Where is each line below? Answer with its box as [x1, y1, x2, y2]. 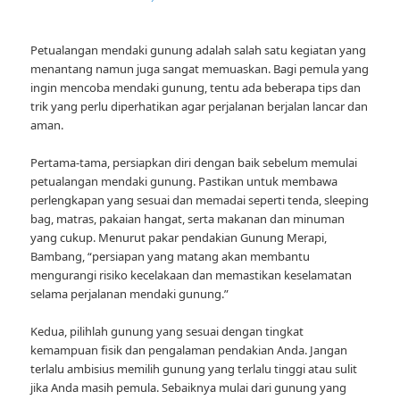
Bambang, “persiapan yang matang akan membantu [30, 248, 311, 265]
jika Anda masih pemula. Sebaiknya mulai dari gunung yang [30, 379, 347, 396]
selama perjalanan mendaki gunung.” [30, 286, 229, 303]
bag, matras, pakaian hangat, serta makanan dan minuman [30, 211, 346, 228]
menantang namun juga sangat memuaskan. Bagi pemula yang [30, 61, 370, 78]
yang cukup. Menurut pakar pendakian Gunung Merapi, [30, 229, 328, 246]
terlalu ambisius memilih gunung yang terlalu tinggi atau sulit [30, 361, 358, 378]
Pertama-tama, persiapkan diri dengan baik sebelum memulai [30, 154, 358, 171]
